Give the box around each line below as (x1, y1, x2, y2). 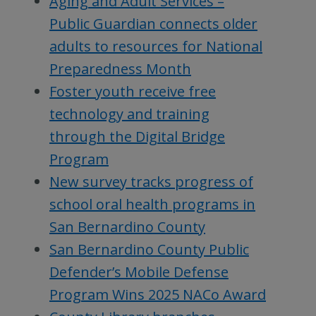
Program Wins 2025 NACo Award (49, 284, 266, 304)
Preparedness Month (49, 59, 191, 78)
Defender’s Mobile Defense (49, 262, 229, 281)
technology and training (49, 104, 209, 123)
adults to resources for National (49, 36, 262, 56)
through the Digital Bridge (49, 126, 225, 146)
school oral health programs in (49, 194, 255, 214)
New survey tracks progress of (49, 171, 253, 191)
